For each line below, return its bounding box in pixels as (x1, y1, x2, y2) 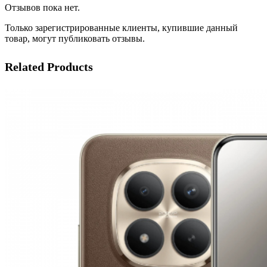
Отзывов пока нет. (5, 2, 80, 13)
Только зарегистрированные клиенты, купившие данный (5, 23, 238, 33)
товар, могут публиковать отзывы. (5, 33, 145, 44)
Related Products (5, 60, 93, 73)
